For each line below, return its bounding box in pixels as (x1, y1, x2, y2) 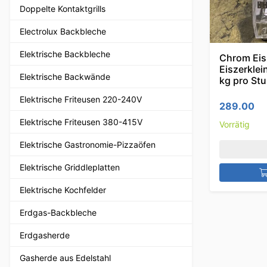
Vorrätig (219, 119, 250, 129)
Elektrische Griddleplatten (20, 162, 120, 172)
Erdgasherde (20, 229, 70, 240)
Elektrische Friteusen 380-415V (20, 116, 142, 127)
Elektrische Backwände (20, 71, 110, 82)
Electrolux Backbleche (20, 26, 106, 36)
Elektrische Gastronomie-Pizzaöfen (20, 139, 156, 150)
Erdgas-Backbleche (20, 207, 97, 218)
